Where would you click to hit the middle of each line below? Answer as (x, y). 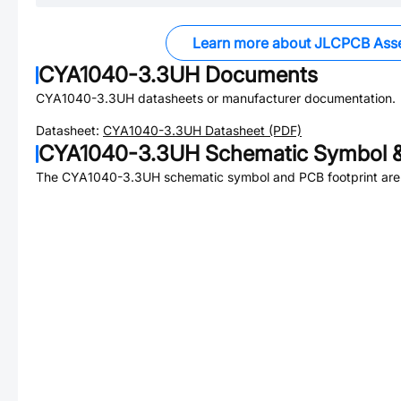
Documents (259, 75)
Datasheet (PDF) (252, 130)
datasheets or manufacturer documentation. (265, 98)
